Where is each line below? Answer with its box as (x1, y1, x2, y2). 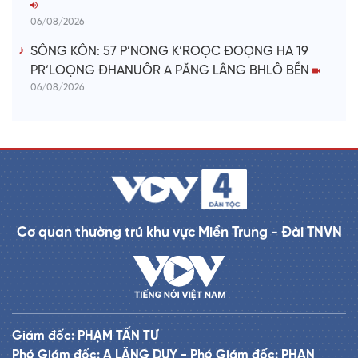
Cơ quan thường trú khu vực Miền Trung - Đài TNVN (16, 225, 342, 241)
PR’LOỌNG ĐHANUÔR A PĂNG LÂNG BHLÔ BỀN (30, 64, 312, 78)
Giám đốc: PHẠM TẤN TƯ (12, 329, 158, 344)
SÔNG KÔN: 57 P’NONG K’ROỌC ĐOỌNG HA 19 (30, 45, 308, 59)
